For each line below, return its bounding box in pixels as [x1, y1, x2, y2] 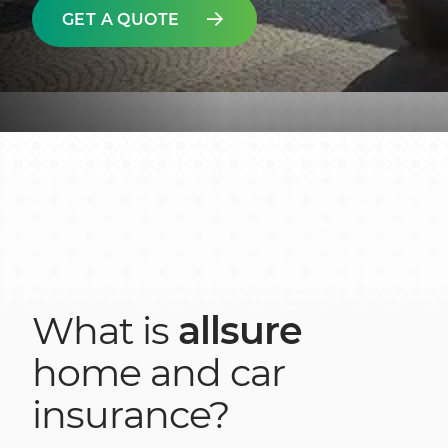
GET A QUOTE [62, 9, 180, 29]
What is [32, 307, 178, 354]
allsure [178, 307, 302, 354]
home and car [32, 349, 285, 396]
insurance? [32, 391, 230, 438]
